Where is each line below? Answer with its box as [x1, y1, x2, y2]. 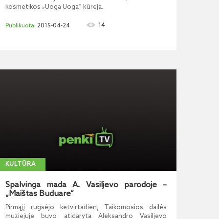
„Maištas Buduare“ [5, 189, 74, 198]
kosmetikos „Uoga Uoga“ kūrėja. [5, 3, 103, 11]
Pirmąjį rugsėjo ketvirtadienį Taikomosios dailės [5, 204, 167, 211]
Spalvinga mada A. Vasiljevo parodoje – [5, 180, 167, 190]
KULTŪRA [5, 161, 36, 168]
